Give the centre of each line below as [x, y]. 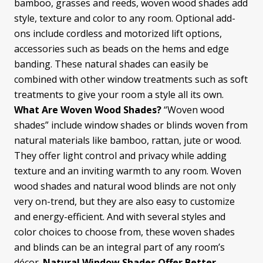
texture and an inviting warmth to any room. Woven [128, 171]
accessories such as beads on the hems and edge [122, 49]
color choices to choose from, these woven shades [124, 232]
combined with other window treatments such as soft [131, 80]
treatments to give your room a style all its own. [119, 95]
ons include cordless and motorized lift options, [118, 34]
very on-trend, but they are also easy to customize [124, 202]
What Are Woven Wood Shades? [89, 110]
